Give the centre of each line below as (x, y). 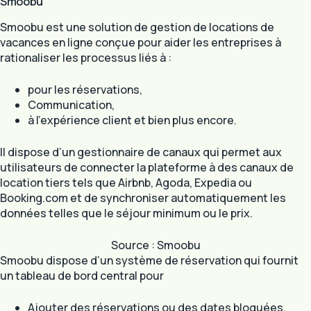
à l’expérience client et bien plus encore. (132, 120)
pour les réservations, (85, 89)
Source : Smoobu (155, 245)
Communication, (71, 104)
